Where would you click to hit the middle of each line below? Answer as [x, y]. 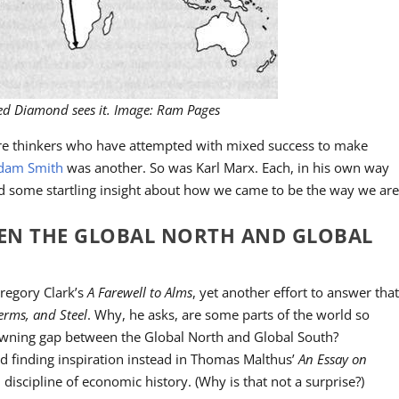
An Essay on [333, 359]
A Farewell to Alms [140, 293]
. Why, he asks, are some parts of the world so [229, 315]
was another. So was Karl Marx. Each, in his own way [227, 168]
